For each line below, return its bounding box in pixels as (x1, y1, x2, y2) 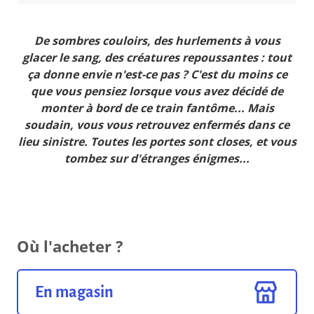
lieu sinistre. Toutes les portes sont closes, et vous (18, 134, 296, 150)
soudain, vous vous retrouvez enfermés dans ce (25, 117, 289, 133)
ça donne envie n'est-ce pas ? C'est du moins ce (27, 67, 287, 83)
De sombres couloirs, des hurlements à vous (34, 33, 280, 49)
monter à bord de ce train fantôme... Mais (40, 100, 274, 116)
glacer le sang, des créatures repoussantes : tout (22, 50, 292, 66)
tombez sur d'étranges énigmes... (64, 151, 250, 167)
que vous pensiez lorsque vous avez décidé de (31, 83, 283, 100)
